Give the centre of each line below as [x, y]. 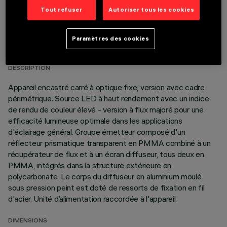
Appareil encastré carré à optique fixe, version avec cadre [106, 87]
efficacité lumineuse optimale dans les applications [95, 121]
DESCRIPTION [29, 69]
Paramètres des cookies [111, 38]
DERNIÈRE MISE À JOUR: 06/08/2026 [63, 43]
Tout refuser [62, 9]
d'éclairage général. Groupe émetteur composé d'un [97, 132]
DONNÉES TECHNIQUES [77, 28]
